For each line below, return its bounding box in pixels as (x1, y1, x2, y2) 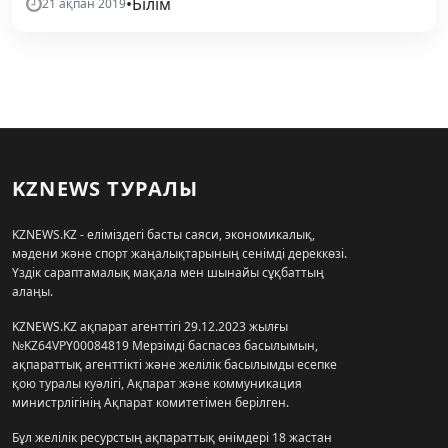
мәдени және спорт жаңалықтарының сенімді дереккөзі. (12, 245, 347, 262)
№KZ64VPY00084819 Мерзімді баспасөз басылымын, (12, 337, 318, 354)
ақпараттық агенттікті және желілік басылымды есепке (12, 356, 337, 373)
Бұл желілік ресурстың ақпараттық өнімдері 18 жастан (12, 429, 332, 446)
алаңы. (12, 283, 53, 300)
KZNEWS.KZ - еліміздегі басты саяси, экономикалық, (12, 226, 315, 243)
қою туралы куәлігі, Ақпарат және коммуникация (12, 375, 302, 392)
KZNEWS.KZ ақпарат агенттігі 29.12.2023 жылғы (12, 318, 288, 335)
